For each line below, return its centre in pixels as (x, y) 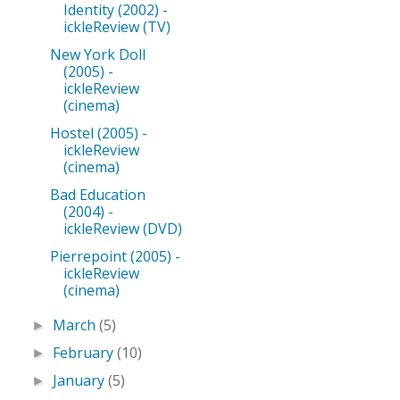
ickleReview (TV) (117, 27)
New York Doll (97, 55)
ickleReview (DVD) (122, 229)
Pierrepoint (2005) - (115, 257)
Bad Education (97, 195)
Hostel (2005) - (98, 133)
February (85, 353)
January (81, 381)
